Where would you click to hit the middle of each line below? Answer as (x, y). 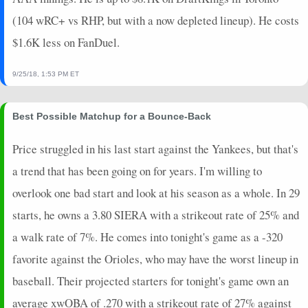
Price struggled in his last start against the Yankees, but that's (155, 148)
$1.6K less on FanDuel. (66, 42)
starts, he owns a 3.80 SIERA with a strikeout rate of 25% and (156, 214)
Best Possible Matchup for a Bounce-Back (112, 116)
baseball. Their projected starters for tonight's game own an (151, 280)
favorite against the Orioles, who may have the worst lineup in (155, 258)
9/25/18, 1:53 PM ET (46, 74)
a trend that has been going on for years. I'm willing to (137, 170)
